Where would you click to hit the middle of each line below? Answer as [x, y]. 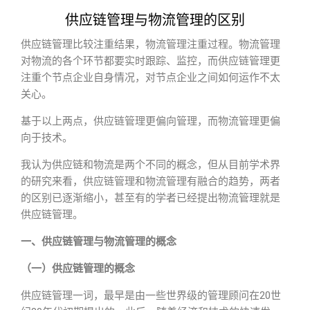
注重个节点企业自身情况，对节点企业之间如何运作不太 [151, 77]
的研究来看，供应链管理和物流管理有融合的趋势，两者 [151, 181]
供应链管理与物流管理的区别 [155, 20]
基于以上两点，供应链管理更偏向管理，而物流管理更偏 [151, 121]
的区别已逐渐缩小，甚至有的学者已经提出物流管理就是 [151, 198]
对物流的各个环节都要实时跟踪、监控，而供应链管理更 [151, 61]
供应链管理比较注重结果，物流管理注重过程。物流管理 [151, 44]
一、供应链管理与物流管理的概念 [99, 241]
